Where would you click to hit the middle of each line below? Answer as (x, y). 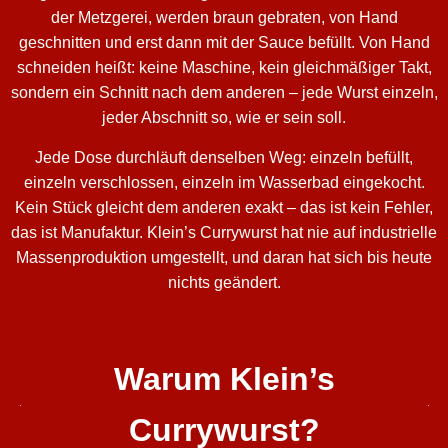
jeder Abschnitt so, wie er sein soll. (224, 118)
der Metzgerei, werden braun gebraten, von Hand (224, 18)
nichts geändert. (224, 282)
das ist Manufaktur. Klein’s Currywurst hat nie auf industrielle (224, 232)
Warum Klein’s (224, 379)
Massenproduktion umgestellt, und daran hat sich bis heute (224, 257)
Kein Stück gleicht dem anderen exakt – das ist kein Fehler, (224, 207)
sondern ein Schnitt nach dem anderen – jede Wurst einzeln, (224, 93)
